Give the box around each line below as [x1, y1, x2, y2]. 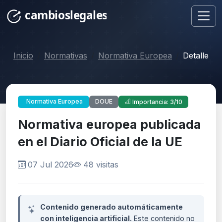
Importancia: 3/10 [132, 98, 182, 106]
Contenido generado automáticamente [40, 202, 183, 211]
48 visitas [83, 159, 118, 169]
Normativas [44, 51, 87, 60]
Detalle [183, 51, 209, 60]
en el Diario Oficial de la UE [18, 134, 182, 149]
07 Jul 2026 [28, 159, 73, 169]
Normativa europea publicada [18, 116, 201, 132]
